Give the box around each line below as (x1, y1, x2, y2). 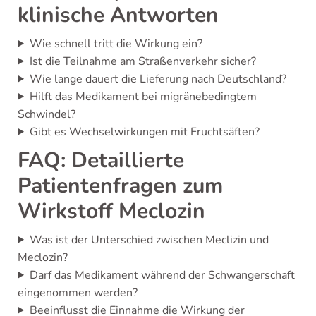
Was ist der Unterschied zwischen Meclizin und (29, 232, 269, 248)
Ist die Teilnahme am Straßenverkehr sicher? (29, 54, 256, 69)
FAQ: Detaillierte (18, 146, 184, 175)
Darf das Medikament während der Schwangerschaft (29, 267, 295, 283)
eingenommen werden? (18, 285, 138, 300)
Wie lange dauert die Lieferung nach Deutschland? (29, 71, 286, 87)
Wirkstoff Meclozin (18, 197, 205, 226)
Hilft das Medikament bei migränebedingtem (29, 89, 257, 104)
